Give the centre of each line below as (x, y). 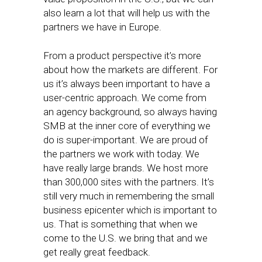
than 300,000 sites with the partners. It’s (129, 182)
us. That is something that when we (120, 224)
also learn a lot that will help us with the (127, 13)
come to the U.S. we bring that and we (125, 238)
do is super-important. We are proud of (126, 140)
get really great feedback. (97, 252)
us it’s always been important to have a (127, 84)
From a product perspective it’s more (122, 56)
